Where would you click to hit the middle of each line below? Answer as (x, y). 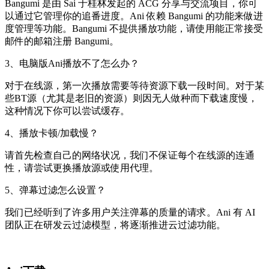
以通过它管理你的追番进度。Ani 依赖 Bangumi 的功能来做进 (134, 16)
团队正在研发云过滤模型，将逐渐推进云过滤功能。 (115, 225)
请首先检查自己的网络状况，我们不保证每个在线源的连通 (130, 156)
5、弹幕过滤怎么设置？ (55, 190)
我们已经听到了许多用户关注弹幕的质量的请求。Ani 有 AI (130, 213)
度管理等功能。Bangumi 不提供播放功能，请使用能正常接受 (134, 29)
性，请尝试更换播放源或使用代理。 (82, 168)
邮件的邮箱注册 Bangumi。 (62, 41)
